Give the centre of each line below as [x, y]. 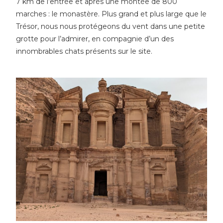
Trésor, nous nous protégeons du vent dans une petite [111, 27]
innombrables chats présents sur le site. [84, 52]
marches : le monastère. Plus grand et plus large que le [111, 14]
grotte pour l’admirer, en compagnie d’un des [95, 39]
